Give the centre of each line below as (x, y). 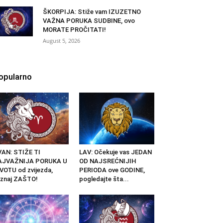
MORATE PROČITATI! (74, 30)
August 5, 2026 (61, 41)
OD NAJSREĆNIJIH (108, 161)
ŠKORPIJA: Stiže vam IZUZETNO (92, 12)
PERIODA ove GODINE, (112, 170)
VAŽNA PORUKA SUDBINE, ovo (89, 21)
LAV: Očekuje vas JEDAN (115, 152)
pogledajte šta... (104, 179)
